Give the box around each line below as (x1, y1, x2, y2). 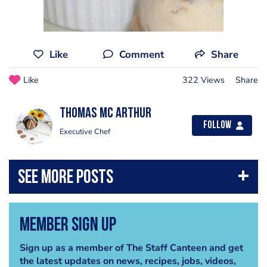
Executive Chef (60, 126, 110, 137)
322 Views (182, 74, 225, 86)
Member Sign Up (19, 216, 116, 235)
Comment (119, 48, 164, 61)
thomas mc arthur (60, 107, 151, 121)
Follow (203, 120, 231, 131)
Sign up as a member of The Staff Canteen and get (19, 241, 243, 254)
